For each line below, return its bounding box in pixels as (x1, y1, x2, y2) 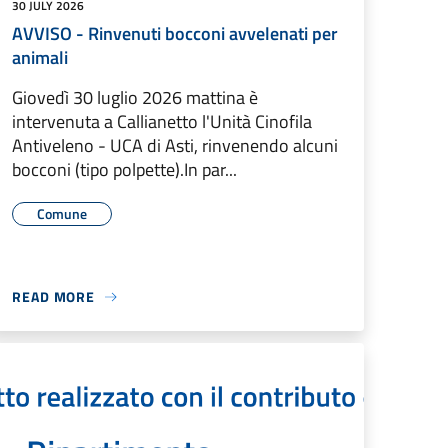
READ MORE (12, 286, 96, 308)
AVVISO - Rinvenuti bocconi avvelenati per (12, 20, 338, 48)
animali (12, 44, 68, 72)
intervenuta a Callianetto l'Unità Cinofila (12, 108, 312, 136)
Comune (37, 203, 87, 225)
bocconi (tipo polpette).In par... (12, 156, 237, 184)
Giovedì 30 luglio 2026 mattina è (12, 84, 258, 112)
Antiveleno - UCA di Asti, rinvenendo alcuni (12, 132, 338, 160)
